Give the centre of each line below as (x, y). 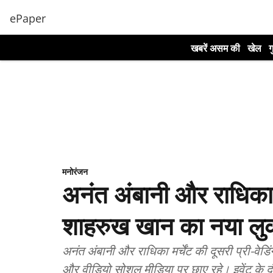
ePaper (28, 18)
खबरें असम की (215, 48)
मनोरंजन (75, 172)
